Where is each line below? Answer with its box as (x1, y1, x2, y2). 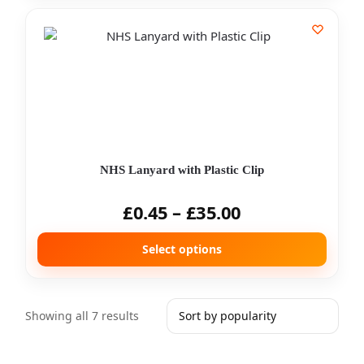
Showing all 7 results (25, 308, 139, 323)
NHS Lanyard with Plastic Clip (100, 163, 264, 176)
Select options (142, 241, 222, 257)
